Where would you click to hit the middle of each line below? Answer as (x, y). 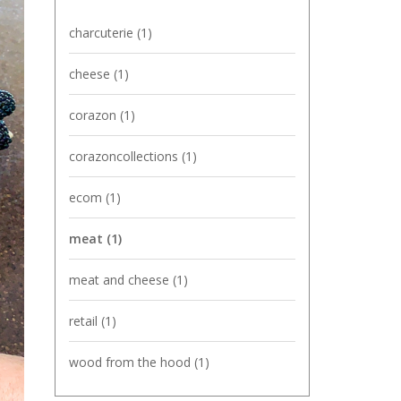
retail (85, 321)
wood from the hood (132, 362)
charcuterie (103, 33)
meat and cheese (121, 280)
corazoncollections (125, 156)
